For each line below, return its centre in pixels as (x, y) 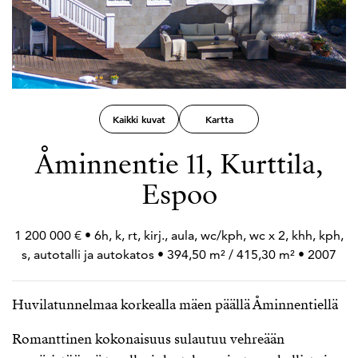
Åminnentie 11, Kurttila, (179, 164)
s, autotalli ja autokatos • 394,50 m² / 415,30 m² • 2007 (179, 255)
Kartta (219, 119)
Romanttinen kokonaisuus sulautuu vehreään (148, 339)
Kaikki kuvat (139, 119)
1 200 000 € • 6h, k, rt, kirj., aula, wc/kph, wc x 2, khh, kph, (179, 235)
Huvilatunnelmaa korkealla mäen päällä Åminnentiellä (175, 305)
